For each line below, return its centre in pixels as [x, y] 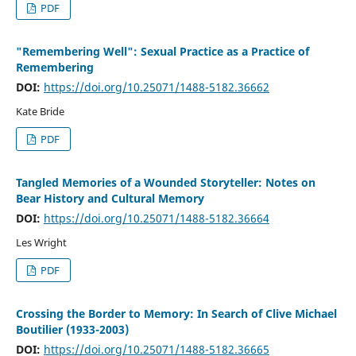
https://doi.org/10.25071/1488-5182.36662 [156, 87]
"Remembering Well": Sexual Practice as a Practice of [162, 51]
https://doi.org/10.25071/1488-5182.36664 [156, 218]
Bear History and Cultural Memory [110, 198]
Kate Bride [40, 111]
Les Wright [41, 242]
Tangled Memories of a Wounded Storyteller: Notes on [165, 182]
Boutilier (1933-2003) [72, 329]
